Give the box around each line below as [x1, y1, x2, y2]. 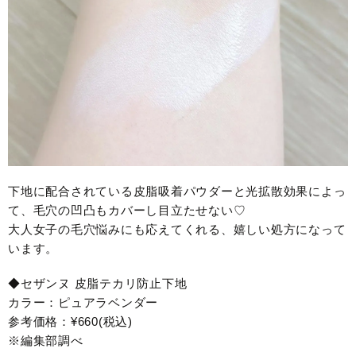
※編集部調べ [8, 334, 83, 348]
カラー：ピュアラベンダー [8, 296, 158, 310]
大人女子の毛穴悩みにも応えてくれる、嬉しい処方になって [8, 222, 346, 237]
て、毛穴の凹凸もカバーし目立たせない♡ [8, 203, 246, 218]
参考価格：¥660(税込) [8, 315, 133, 329]
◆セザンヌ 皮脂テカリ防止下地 [8, 277, 188, 291]
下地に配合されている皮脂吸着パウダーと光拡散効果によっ [8, 184, 346, 199]
